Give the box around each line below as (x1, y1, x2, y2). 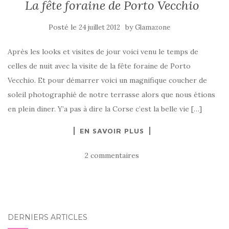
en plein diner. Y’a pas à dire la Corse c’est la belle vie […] (8, 104, 202, 113)
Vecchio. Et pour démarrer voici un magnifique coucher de (8, 76, 207, 85)
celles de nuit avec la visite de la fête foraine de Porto (8, 61, 191, 71)
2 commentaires (85, 151, 139, 160)
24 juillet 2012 (79, 23, 120, 32)
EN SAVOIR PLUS (80, 126, 144, 135)
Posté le (49, 22, 79, 32)
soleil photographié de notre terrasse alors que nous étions (8, 90, 215, 99)
